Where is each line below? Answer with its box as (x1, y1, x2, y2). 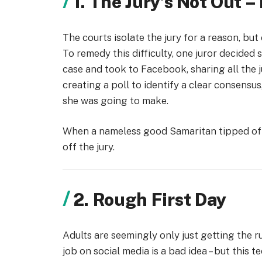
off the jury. (63, 141, 115, 153)
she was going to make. (63, 95, 168, 106)
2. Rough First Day (73, 189, 227, 210)
